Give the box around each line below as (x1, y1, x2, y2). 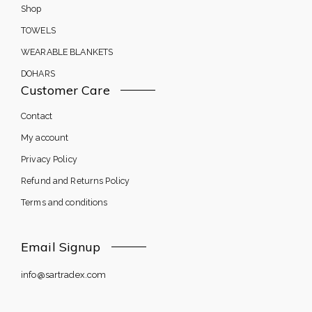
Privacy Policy (21, 153, 77, 164)
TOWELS (21, 24, 56, 36)
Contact (21, 110, 52, 121)
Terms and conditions (21, 196, 108, 208)
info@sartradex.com (21, 270, 107, 281)
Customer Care (21, 81, 110, 98)
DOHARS (21, 68, 55, 79)
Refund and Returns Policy (21, 175, 130, 186)
